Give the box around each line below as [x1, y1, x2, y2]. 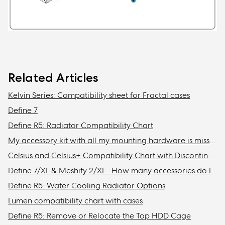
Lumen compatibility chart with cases [8, 195, 143, 206]
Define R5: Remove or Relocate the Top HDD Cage [8, 210, 191, 221]
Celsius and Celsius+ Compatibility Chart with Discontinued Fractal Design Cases [208, 150, 214, 161]
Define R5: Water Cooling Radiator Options [8, 180, 165, 191]
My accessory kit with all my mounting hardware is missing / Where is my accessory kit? [209, 135, 215, 146]
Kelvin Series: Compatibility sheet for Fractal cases [8, 89, 190, 100]
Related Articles [8, 69, 98, 85]
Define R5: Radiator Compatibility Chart [8, 120, 153, 131]
